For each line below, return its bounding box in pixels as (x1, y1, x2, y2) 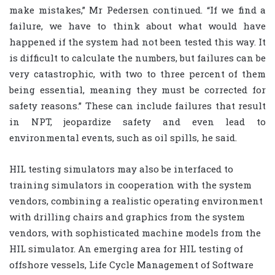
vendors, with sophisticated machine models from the (9, 226, 261, 239)
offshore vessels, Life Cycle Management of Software (9, 258, 254, 271)
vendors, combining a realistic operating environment (9, 194, 263, 207)
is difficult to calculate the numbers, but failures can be (9, 51, 266, 64)
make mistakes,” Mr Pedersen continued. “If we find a (9, 3, 266, 16)
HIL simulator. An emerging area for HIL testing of (9, 242, 243, 255)
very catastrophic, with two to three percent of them (9, 67, 266, 80)
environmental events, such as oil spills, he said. (9, 131, 237, 144)
